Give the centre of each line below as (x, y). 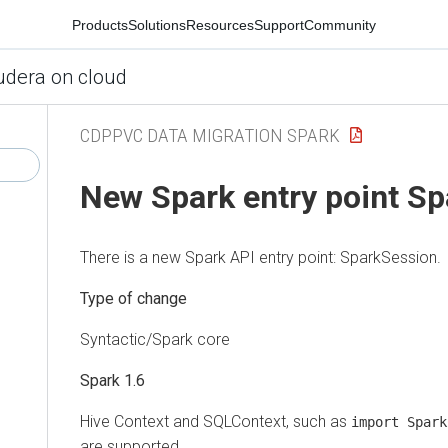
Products (100, 24)
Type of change (133, 298)
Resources (220, 24)
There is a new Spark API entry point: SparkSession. (260, 257)
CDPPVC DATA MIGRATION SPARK (210, 135)
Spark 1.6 (112, 380)
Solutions (157, 24)
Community (340, 24)
